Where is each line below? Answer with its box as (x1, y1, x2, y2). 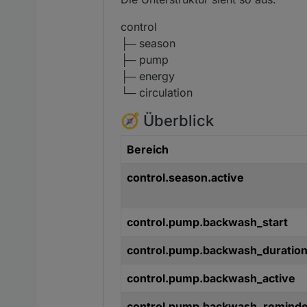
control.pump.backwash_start (127, 215, 288, 230)
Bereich (127, 143, 169, 157)
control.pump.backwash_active (127, 271, 295, 286)
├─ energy (121, 69, 175, 84)
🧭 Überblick (121, 112, 214, 130)
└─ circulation (121, 86, 193, 100)
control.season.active (127, 171, 244, 185)
